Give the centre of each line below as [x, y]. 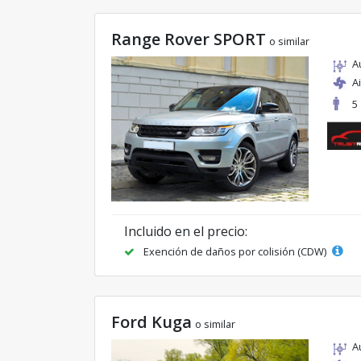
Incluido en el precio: [186, 232]
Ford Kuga [151, 322]
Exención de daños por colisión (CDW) [235, 252]
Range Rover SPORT [189, 39]
